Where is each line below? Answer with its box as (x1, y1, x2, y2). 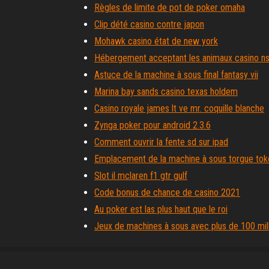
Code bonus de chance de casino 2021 (94, 187, 240, 198)
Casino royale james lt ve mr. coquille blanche (94, 103, 264, 114)
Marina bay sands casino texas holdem (94, 86, 238, 97)
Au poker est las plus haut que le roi (94, 204, 228, 215)
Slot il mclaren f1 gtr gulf (94, 170, 187, 181)
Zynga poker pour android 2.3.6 (94, 119, 211, 131)
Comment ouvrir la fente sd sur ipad (94, 136, 228, 148)
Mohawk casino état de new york (94, 35, 218, 47)
